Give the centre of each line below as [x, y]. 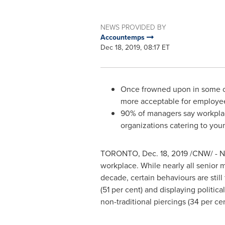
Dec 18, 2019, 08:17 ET [135, 47]
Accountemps [123, 37]
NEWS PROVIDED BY [133, 27]
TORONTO [119, 153]
